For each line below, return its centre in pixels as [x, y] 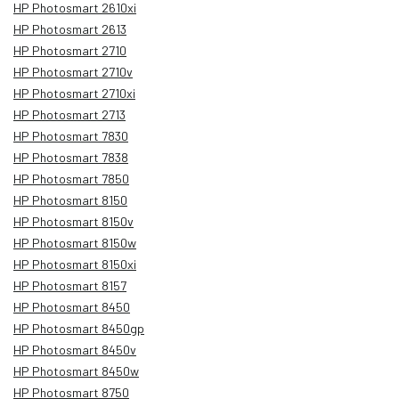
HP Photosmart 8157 [70, 285]
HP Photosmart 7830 [71, 135]
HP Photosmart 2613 [70, 28]
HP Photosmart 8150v [73, 221]
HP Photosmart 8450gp [79, 328]
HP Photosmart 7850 [71, 178]
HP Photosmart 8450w [76, 370]
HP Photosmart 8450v [75, 349]
